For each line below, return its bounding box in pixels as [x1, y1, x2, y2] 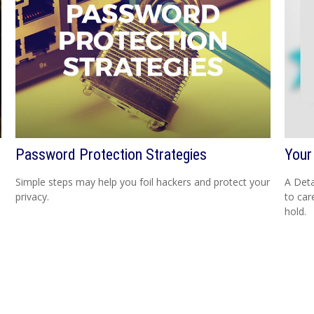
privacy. [15, 189, 50, 203]
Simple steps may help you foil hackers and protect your [15, 175, 271, 189]
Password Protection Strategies [15, 145, 207, 163]
